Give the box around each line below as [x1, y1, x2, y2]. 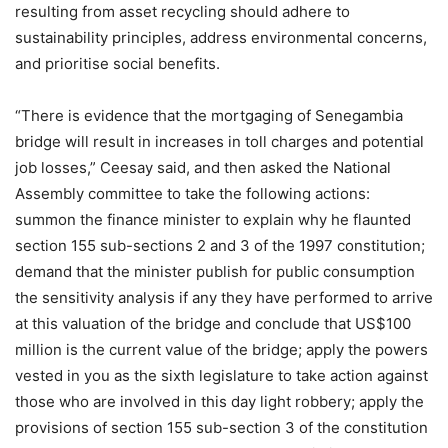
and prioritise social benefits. [15, 54, 220, 74]
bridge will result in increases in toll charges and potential [15, 132, 424, 152]
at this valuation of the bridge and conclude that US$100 [15, 314, 411, 334]
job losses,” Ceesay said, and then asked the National [15, 158, 391, 178]
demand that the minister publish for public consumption [15, 262, 415, 282]
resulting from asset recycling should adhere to [15, 2, 350, 22]
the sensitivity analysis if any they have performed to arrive [15, 288, 433, 308]
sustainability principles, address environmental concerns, [15, 28, 427, 48]
